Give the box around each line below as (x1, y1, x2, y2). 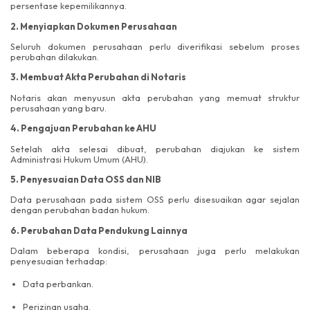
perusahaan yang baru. (10, 102, 107, 113)
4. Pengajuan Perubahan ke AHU (10, 122, 156, 134)
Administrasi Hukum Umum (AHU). (10, 153, 148, 165)
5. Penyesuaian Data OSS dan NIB (10, 174, 161, 185)
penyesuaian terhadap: (10, 255, 107, 267)
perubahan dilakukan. (10, 51, 99, 63)
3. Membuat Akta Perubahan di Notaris (10, 71, 186, 83)
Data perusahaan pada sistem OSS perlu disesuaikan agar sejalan (10, 194, 300, 206)
